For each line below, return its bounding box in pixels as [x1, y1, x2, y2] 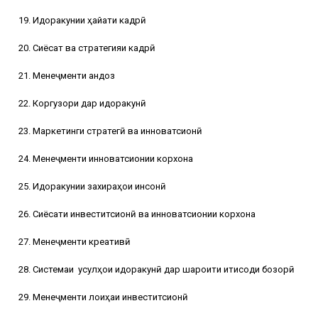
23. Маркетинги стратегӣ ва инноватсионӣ [18, 125, 202, 136]
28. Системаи [18, 263, 74, 275]
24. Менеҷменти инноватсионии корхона [18, 153, 193, 164]
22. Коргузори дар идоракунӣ [18, 97, 146, 109]
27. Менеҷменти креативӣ [18, 236, 131, 247]
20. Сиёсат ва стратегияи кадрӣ [18, 42, 155, 53]
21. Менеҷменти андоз [18, 70, 115, 81]
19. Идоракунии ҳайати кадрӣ [18, 14, 146, 26]
